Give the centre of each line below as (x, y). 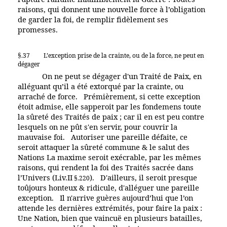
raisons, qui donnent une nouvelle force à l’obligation (111, 9)
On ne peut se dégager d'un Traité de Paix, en (121, 76)
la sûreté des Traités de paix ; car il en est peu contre (111, 116)
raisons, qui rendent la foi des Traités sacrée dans (106, 167)
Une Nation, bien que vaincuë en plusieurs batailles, (110, 218)
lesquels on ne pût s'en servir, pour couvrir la (98, 126)
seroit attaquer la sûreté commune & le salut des (104, 147)
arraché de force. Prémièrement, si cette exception (109, 96)
